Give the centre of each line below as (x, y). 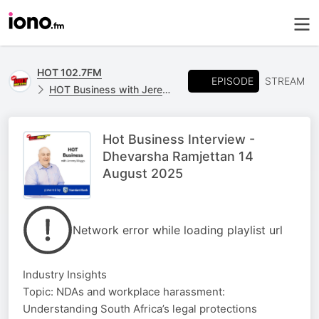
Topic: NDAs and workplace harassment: (124, 292)
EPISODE (232, 80)
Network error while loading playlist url (178, 230)
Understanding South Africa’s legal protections (140, 309)
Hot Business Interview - (179, 139)
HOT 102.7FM (69, 72)
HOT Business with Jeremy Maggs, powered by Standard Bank (106, 89)
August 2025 (143, 173)
